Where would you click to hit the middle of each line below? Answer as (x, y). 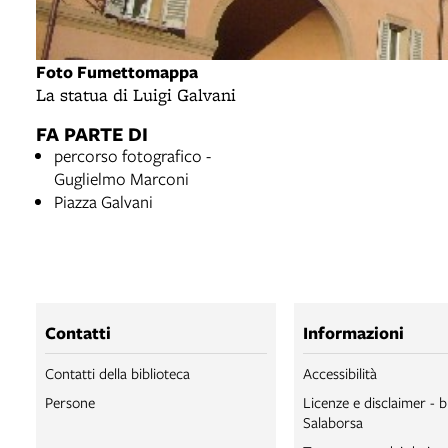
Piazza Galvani (103, 202)
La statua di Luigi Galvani (136, 95)
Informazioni (353, 333)
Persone (70, 402)
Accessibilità (340, 373)
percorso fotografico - (132, 156)
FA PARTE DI (92, 134)
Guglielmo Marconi (121, 179)
